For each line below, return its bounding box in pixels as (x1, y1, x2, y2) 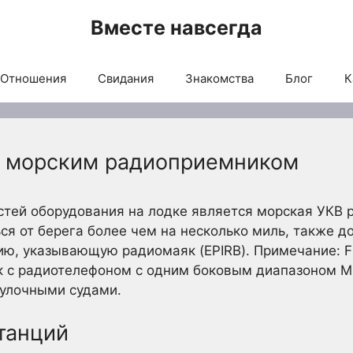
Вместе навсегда (91, 16, 262, 39)
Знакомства (184, 71, 254, 86)
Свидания (97, 71, 154, 86)
